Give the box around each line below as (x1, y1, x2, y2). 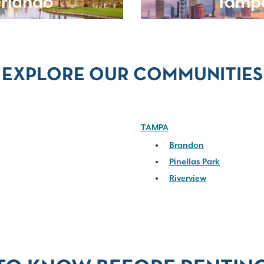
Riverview (169, 174, 206, 183)
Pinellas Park (169, 157, 220, 167)
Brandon (169, 141, 204, 150)
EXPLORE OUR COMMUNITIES (1, 67, 263, 84)
